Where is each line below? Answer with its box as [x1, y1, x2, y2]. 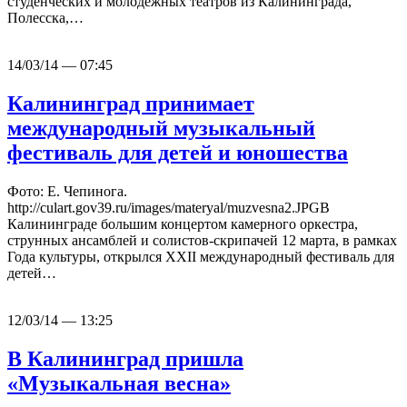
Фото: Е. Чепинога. [7, 183, 127, 199]
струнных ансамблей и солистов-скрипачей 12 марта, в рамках [7, 232, 397, 248]
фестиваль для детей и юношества [7, 140, 348, 164]
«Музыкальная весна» [7, 371, 231, 395]
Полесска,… [7, 9, 84, 25]
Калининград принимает [7, 91, 254, 115]
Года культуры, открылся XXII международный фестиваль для [7, 248, 394, 264]
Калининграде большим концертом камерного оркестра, [7, 215, 358, 232]
